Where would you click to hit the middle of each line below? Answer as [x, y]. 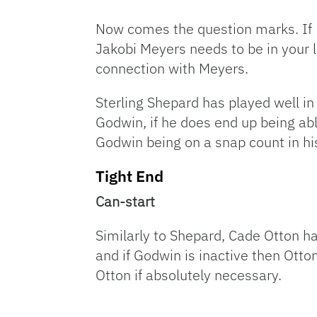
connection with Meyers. [172, 68]
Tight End [129, 176]
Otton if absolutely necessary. [189, 275]
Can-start [125, 201]
